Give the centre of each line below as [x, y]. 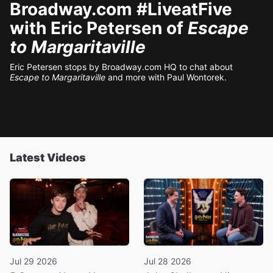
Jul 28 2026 [168, 261]
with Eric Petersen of [99, 28]
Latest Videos [48, 158]
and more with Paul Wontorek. [167, 77]
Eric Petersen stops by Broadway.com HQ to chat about [121, 67]
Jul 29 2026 [34, 261]
